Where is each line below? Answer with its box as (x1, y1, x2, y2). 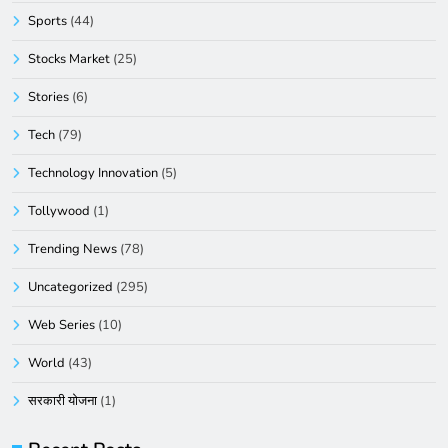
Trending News (28, 239, 117, 258)
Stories (28, 87, 69, 106)
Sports (28, 11, 67, 30)
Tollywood (28, 201, 90, 220)
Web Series (28, 315, 95, 334)
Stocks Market (28, 49, 110, 68)
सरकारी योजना (28, 391, 97, 410)
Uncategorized (28, 277, 113, 296)
